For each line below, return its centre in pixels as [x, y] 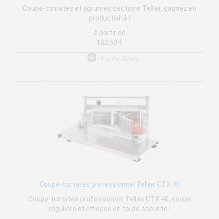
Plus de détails [119, 59]
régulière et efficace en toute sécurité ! [109, 209]
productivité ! [109, 18]
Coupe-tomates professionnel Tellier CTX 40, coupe [109, 199]
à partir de [109, 33]
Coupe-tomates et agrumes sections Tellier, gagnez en [109, 9]
